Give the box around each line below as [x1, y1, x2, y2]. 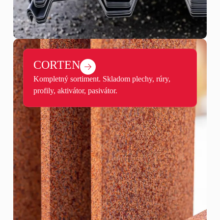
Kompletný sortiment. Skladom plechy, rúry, [33, 75, 170, 83]
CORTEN [33, 58, 80, 72]
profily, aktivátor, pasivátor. [33, 86, 117, 95]
